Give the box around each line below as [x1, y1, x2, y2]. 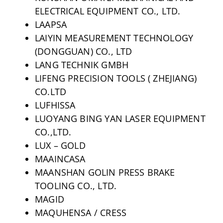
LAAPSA [34, 18, 67, 30]
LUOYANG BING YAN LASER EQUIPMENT [34, 112, 206, 124]
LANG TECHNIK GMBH [34, 58, 129, 71]
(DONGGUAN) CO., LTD [34, 45, 132, 57]
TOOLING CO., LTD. [34, 179, 117, 192]
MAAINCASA [34, 152, 86, 165]
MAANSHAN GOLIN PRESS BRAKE [34, 166, 175, 178]
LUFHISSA [34, 99, 76, 111]
